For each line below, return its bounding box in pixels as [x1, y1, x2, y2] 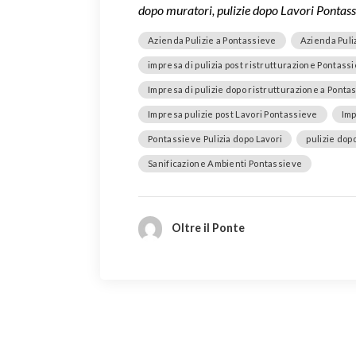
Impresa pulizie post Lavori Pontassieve [148, 108, 318, 119]
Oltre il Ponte [171, 220, 245, 234]
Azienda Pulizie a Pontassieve [148, 34, 277, 45]
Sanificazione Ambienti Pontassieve [148, 157, 303, 168]
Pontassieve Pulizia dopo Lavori [148, 133, 283, 144]
